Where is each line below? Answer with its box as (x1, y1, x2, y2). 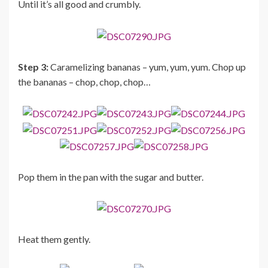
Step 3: (18, 60, 48, 72)
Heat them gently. (18, 233, 90, 245)
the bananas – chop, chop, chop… (18, 75, 151, 87)
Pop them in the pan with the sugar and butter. (18, 171, 203, 183)
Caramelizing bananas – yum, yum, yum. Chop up (48, 60, 246, 72)
